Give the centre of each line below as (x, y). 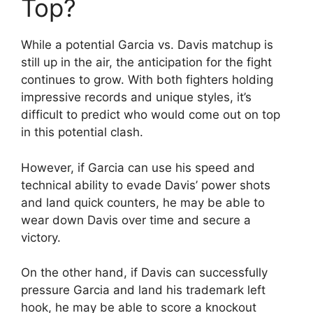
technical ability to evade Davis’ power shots (146, 185)
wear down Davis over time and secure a (136, 220)
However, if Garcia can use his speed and (138, 167)
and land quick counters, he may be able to (143, 202)
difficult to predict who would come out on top (151, 115)
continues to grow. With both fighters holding (147, 80)
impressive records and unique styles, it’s (136, 97)
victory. (41, 237)
